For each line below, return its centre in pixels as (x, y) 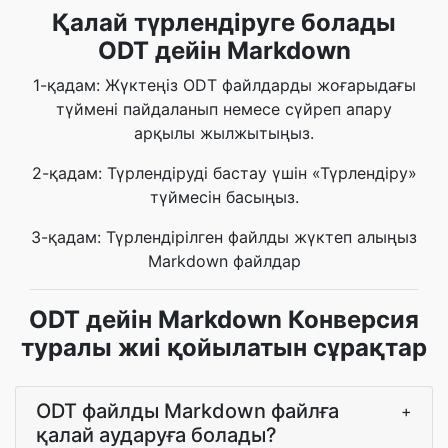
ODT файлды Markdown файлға (187, 411)
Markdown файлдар (224, 261)
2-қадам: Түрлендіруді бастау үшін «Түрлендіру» (224, 173)
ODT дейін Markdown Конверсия (224, 319)
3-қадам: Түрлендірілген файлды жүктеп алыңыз (224, 237)
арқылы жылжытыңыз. (224, 133)
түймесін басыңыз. (224, 197)
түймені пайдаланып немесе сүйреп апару (224, 109)
